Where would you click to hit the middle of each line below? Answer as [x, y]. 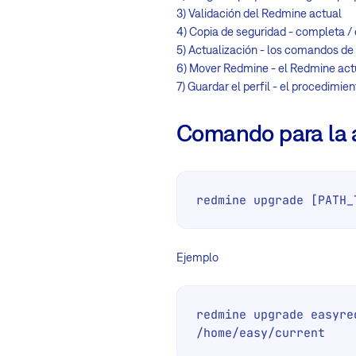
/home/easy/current [261, 332]
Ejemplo [197, 257]
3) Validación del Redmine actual [259, 13]
